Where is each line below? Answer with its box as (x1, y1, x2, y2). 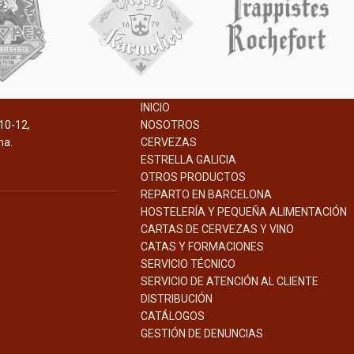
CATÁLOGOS (140, 310, 205, 322)
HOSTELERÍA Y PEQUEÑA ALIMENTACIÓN (140, 205, 347, 218)
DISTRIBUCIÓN (140, 292, 213, 305)
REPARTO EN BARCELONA (140, 188, 272, 201)
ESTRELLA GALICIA (140, 153, 236, 166)
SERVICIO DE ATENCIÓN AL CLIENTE (140, 275, 318, 288)
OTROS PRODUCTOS (140, 171, 246, 183)
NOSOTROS (140, 119, 200, 131)
